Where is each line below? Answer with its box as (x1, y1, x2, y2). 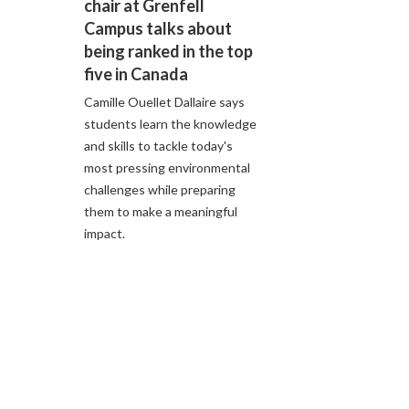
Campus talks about (84, 17, 232, 38)
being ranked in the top (84, 40, 253, 61)
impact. (84, 225, 125, 241)
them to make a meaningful (84, 203, 237, 219)
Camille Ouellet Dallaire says (84, 93, 245, 110)
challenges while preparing (84, 181, 236, 197)
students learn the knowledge (84, 115, 257, 131)
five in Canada (84, 63, 188, 84)
